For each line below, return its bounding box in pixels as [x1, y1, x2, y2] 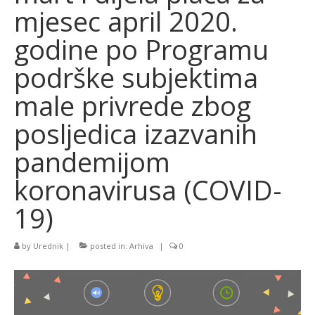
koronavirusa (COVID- [14, 172, 282, 208]
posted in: [88, 240, 129, 251]
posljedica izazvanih [14, 115, 257, 152]
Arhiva [129, 240, 153, 251]
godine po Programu [14, 31, 269, 67]
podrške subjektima [14, 59, 258, 96]
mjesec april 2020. [14, 3, 238, 39]
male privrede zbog [14, 87, 251, 124]
